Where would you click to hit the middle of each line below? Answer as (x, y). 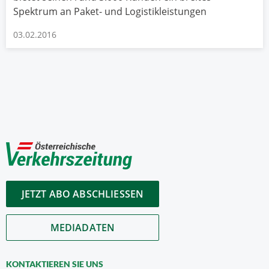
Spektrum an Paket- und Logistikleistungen (110, 11)
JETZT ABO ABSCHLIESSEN (83, 194)
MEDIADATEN (83, 228)
